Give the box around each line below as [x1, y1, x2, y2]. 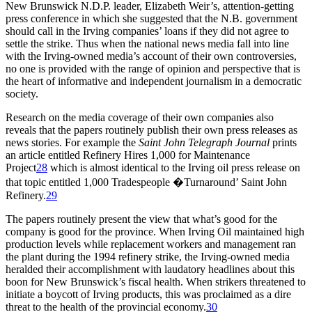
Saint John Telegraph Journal [139, 136, 270, 149]
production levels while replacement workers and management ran [6, 238, 296, 251]
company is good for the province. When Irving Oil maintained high [6, 226, 304, 238]
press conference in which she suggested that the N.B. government [6, 13, 297, 25]
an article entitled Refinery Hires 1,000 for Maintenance [6, 149, 250, 162]
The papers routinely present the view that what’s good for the [6, 213, 277, 226]
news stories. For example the [6, 136, 139, 149]
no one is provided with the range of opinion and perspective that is [6, 63, 300, 75]
